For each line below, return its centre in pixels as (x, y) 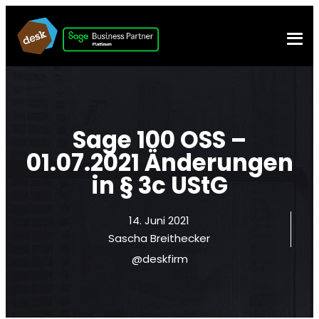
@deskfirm (159, 259)
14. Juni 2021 (159, 221)
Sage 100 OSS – (159, 140)
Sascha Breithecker (159, 239)
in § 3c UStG (159, 186)
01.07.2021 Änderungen (159, 163)
